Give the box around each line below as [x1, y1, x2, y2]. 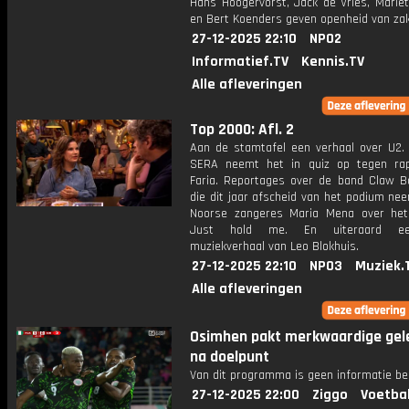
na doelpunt [190, 347, 269, 367]
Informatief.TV [192, 52, 288, 71]
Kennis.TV [301, 52, 364, 71]
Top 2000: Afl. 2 [190, 120, 294, 140]
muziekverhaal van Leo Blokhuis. [190, 238, 359, 255]
